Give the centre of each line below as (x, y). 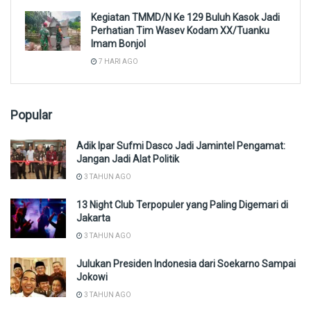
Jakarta (93, 218)
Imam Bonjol (118, 43)
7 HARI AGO (118, 61)
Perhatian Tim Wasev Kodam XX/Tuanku (180, 30)
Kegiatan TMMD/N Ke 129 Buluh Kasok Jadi (185, 17)
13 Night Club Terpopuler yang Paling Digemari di (182, 204)
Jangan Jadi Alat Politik (128, 159)
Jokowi (92, 277)
